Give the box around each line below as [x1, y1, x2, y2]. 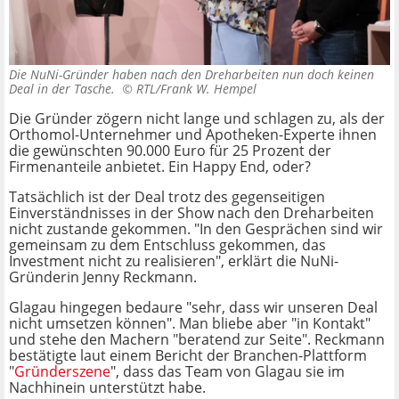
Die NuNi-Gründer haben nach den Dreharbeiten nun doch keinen [9, 65, 374, 83]
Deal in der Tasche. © [9, 79, 136, 97]
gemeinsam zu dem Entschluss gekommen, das [9, 234, 326, 255]
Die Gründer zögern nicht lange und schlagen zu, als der [9, 108, 385, 128]
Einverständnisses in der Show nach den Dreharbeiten [9, 202, 374, 223]
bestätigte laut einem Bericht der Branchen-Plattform [9, 345, 367, 365]
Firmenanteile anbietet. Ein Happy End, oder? [9, 156, 311, 176]
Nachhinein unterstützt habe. [9, 377, 206, 397]
